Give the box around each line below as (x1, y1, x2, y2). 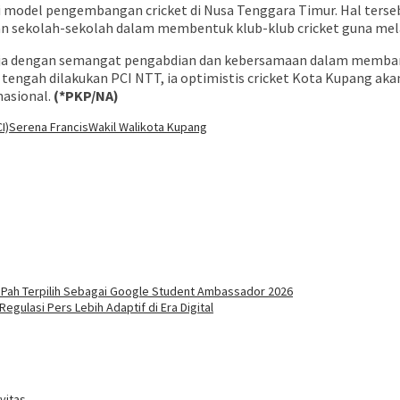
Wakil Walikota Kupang (88, 119, 207, 136)
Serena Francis (9, 119, 88, 136)
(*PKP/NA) (54, 87, 119, 105)
